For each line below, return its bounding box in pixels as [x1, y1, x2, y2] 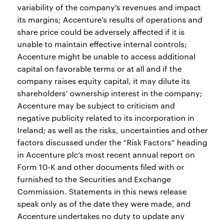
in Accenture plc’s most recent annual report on [17, 149, 195, 160]
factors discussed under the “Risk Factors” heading [17, 137, 207, 147]
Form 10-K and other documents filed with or [17, 162, 184, 172]
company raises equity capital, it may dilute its [17, 76, 190, 86]
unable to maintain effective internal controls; [17, 39, 187, 49]
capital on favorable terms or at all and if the [17, 63, 182, 74]
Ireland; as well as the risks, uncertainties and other [17, 125, 208, 135]
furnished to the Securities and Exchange [17, 174, 171, 184]
